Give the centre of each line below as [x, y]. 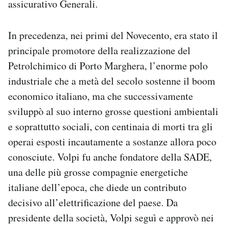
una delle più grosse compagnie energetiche [98, 172]
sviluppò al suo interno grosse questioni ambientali [113, 111]
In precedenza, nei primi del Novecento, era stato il [113, 35]
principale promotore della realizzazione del [99, 51]
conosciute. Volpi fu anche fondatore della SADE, [110, 157]
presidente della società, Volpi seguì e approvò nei [111, 218]
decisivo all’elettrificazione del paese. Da [93, 203]
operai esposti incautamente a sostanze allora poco [112, 142]
